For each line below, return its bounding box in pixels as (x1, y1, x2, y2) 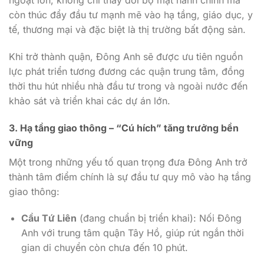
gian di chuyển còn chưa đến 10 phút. (21, 242, 188, 254)
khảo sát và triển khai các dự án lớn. (9, 94, 170, 107)
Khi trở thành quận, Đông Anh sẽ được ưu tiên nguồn (9, 50, 243, 62)
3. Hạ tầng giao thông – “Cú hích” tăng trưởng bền (9, 121, 239, 134)
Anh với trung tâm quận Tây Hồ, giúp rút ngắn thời (21, 227, 244, 239)
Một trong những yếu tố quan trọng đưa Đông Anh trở (9, 156, 247, 168)
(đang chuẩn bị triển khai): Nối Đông (76, 212, 242, 225)
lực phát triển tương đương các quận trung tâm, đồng (9, 65, 245, 77)
